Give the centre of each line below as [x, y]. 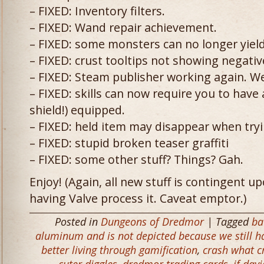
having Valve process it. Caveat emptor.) [138, 198]
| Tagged [228, 222]
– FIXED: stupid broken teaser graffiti [129, 143]
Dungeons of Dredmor [152, 222]
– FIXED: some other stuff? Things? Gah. [136, 159]
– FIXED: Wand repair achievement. [123, 27]
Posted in [78, 222]
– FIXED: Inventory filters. [97, 11]
